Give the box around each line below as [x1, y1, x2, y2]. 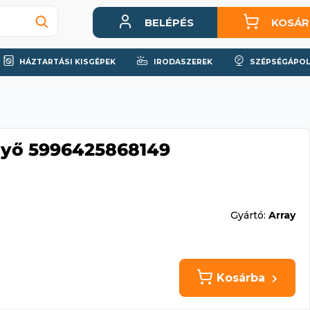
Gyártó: [230, 208, 268, 221]
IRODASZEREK [151, 57, 212, 66]
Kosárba [213, 271, 269, 285]
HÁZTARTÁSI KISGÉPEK [17, 57, 116, 66]
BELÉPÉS [144, 16, 194, 29]
